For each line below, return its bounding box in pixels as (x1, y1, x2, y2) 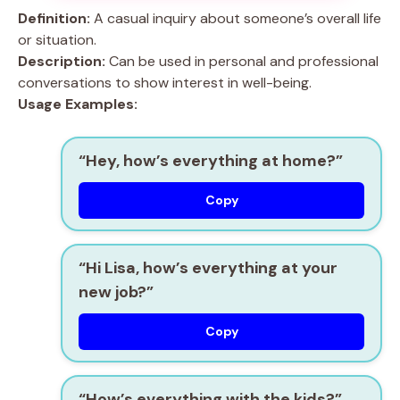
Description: (18, 52, 105, 71)
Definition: (18, 9, 90, 28)
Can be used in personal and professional (105, 52, 379, 71)
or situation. (18, 30, 96, 49)
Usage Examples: (18, 95, 137, 113)
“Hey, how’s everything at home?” (79, 150, 343, 171)
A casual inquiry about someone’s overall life (90, 9, 381, 28)
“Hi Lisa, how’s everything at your (79, 257, 337, 279)
